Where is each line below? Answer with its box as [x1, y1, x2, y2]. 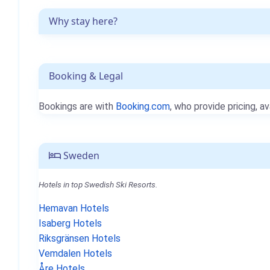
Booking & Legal [49, 69, 123, 83]
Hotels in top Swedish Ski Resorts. [39, 180, 157, 189]
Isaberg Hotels [39, 218, 102, 229]
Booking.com [116, 101, 170, 112]
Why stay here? [49, 14, 118, 28]
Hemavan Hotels [39, 202, 109, 214]
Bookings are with [39, 101, 116, 112]
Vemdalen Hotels [39, 248, 112, 259]
